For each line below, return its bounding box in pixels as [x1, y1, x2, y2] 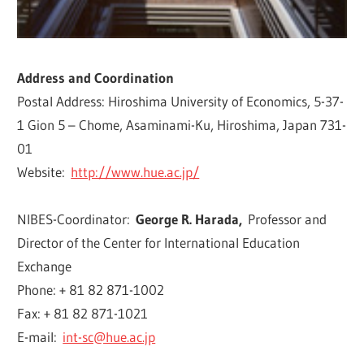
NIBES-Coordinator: [17, 210, 136, 227]
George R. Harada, [136, 210, 249, 227]
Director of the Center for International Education [17, 233, 301, 251]
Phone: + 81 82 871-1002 [17, 280, 171, 298]
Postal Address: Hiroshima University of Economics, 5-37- [17, 92, 344, 110]
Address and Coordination [17, 68, 175, 86]
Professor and [248, 210, 327, 227]
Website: [17, 162, 71, 180]
